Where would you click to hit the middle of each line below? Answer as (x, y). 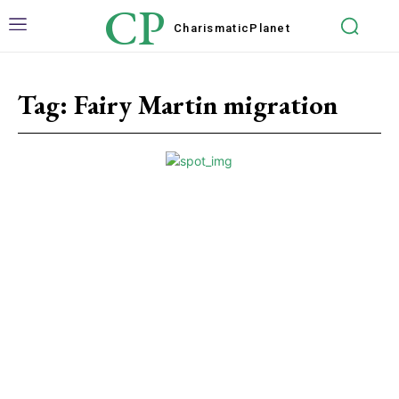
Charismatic (212, 28)
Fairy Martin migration (206, 105)
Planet (270, 28)
